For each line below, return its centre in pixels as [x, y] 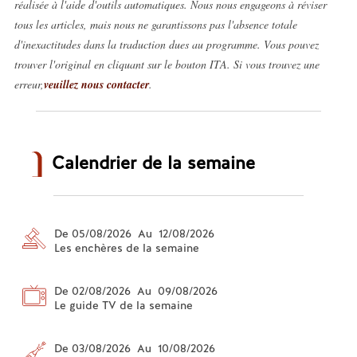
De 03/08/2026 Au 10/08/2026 [134, 348]
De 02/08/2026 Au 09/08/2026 [135, 290]
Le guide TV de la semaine [123, 305]
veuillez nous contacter [96, 84]
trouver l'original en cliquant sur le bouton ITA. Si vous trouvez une [167, 64]
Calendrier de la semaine [153, 163]
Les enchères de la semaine [126, 247]
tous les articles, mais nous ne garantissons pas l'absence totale [155, 24]
